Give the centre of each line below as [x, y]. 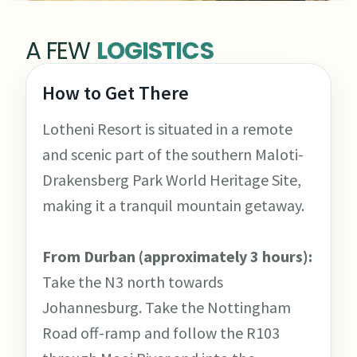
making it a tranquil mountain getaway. [173, 206]
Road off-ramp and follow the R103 [161, 333]
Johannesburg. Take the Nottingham [167, 308]
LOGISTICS [155, 51]
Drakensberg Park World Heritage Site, [172, 180]
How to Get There [116, 93]
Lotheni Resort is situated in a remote [167, 129]
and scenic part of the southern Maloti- [173, 155]
